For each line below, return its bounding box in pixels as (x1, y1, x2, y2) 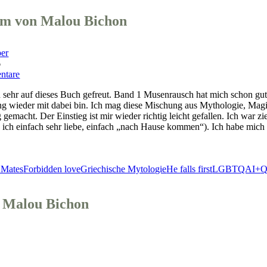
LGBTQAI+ (212, 163, 261, 174)
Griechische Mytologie (80, 163, 167, 174)
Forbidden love (23, 163, 81, 174)
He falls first (166, 163, 213, 174)
